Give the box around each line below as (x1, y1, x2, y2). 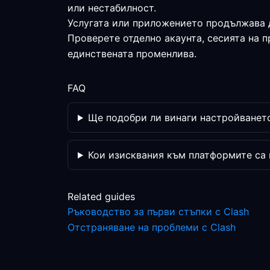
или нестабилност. (67, 2, 156, 14)
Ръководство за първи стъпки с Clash (67, 206, 249, 218)
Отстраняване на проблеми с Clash (67, 221, 236, 233)
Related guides (67, 190, 135, 202)
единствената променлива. (67, 48, 196, 60)
